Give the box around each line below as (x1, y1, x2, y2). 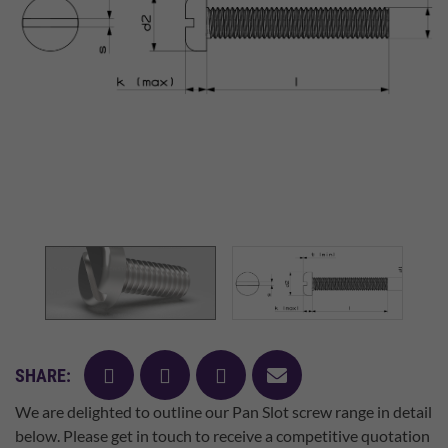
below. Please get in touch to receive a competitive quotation (15, 426, 430, 445)
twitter (158, 362, 217, 386)
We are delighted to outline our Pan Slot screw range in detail (15, 402, 432, 421)
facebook (102, 362, 181, 386)
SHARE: (15, 364, 71, 386)
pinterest (214, 362, 292, 386)
